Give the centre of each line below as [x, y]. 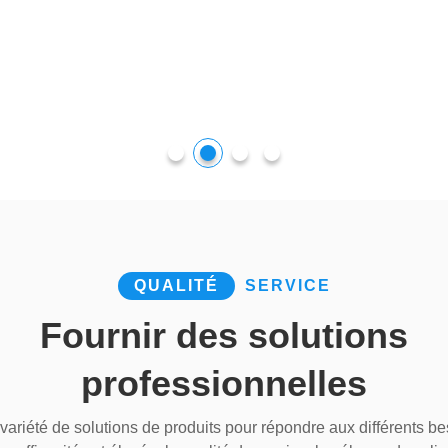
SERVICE [287, 355]
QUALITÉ [176, 355]
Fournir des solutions [224, 405]
